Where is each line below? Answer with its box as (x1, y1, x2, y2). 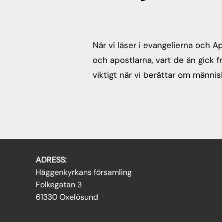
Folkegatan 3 (36, 179, 82, 190)
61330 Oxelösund (36, 192, 98, 203)
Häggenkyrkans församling (36, 167, 132, 178)
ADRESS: (36, 155, 66, 166)
